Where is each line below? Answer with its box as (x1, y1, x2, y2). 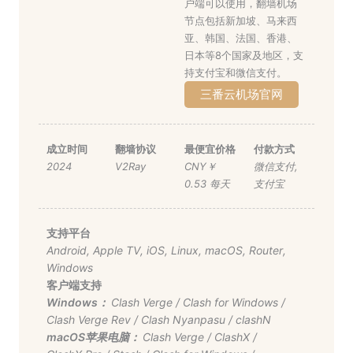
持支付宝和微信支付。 (184, 66, 287, 80)
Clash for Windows (182, 295, 278, 310)
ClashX (214, 330, 250, 344)
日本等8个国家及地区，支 (184, 49, 303, 62)
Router (248, 243, 283, 258)
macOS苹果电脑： (46, 330, 143, 344)
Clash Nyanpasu (140, 313, 225, 327)
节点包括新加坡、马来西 (184, 14, 297, 28)
